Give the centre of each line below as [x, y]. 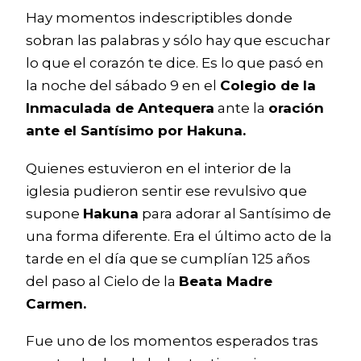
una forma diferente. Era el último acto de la [179, 236]
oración [296, 108]
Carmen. [56, 303]
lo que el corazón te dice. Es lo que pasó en [175, 63]
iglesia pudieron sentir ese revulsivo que [166, 191]
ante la [241, 108]
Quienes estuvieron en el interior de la [159, 168]
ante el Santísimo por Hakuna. [136, 131]
